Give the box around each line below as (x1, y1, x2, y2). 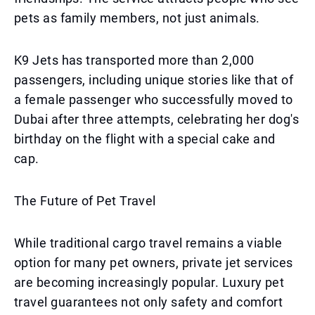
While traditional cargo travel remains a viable (14, 236, 283, 250)
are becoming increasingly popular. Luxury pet (14, 275, 285, 290)
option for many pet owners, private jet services (14, 255, 293, 270)
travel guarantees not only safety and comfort (14, 295, 283, 309)
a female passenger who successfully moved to (14, 92, 293, 107)
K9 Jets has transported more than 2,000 (14, 53, 255, 67)
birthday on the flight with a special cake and (14, 131, 276, 146)
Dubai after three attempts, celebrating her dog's (14, 112, 300, 127)
